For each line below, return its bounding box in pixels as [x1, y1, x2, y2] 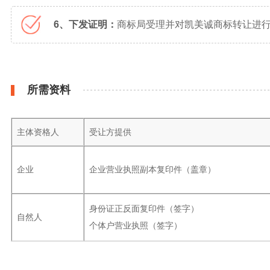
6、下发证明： [54, 19, 117, 30]
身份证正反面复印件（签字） [89, 204, 199, 213]
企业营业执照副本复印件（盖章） [89, 165, 216, 174]
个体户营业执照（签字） [89, 221, 182, 230]
